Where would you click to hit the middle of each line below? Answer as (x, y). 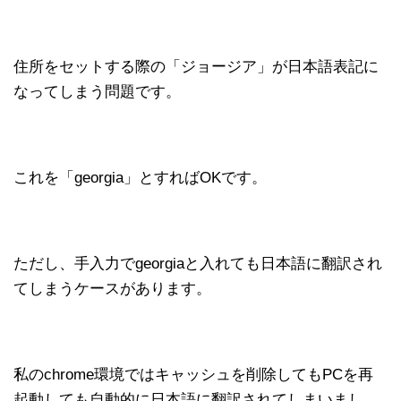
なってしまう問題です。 (97, 91)
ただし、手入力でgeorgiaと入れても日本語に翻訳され (198, 263)
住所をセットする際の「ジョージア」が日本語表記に (196, 66)
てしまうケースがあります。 (112, 288)
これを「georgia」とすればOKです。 (140, 177)
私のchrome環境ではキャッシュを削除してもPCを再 (193, 374)
